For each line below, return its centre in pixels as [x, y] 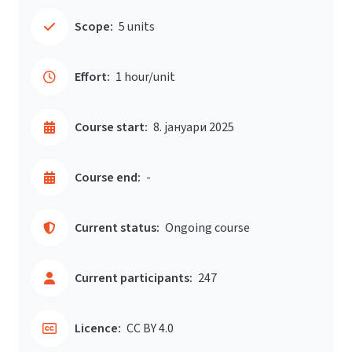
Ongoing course [207, 228]
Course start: [111, 127]
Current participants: [134, 278]
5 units [137, 27]
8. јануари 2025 [194, 127]
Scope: [94, 27]
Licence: [98, 328]
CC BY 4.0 [150, 328]
